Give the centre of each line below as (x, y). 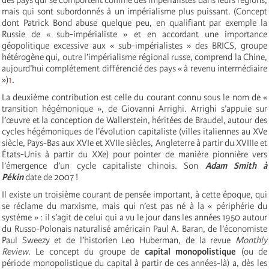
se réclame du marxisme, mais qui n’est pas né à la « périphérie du (134, 206)
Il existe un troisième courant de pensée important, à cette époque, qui (134, 194)
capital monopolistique (193, 251)
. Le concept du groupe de (86, 251)
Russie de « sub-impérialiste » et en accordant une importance (134, 34)
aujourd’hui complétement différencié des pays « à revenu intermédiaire (134, 68)
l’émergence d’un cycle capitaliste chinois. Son (104, 165)
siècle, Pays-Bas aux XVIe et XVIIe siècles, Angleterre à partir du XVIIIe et (134, 143)
